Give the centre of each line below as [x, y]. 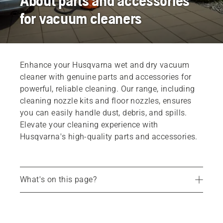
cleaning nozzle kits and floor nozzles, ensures [106, 101]
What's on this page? [58, 179]
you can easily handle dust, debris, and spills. [104, 113]
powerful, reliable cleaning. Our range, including [108, 89]
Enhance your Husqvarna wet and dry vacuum [105, 65]
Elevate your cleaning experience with [89, 125]
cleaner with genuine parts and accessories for [106, 77]
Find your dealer [60, 191]
